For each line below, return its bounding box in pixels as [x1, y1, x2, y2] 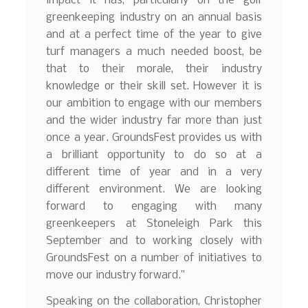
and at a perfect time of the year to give [46, 28, 262, 41]
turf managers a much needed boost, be [46, 45, 262, 58]
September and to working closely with [46, 234, 262, 247]
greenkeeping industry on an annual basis [46, 11, 262, 23]
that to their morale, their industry [46, 63, 262, 75]
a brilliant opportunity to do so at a [46, 148, 262, 161]
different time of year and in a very [46, 166, 262, 178]
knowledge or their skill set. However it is [46, 80, 262, 92]
